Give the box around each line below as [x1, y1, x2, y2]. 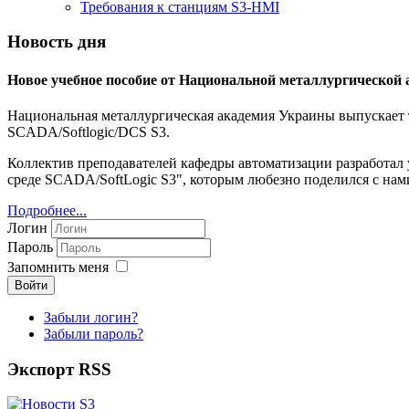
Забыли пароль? [44, 325, 143, 341]
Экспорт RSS [7, 359, 111, 379]
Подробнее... [7, 202, 87, 218]
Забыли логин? [44, 309, 138, 325]
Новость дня [7, 32, 106, 52]
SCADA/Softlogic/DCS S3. [7, 123, 170, 140]
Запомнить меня [7, 258, 109, 275]
